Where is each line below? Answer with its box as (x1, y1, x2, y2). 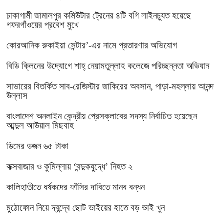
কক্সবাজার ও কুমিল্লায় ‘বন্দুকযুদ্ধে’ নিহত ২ (6, 161, 132, 172)
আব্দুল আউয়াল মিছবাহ (6, 120, 74, 131)
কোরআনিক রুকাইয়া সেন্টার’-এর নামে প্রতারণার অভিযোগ (6, 40, 177, 50)
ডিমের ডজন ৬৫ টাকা (6, 141, 68, 151)
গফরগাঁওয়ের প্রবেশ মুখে (6, 20, 79, 30)
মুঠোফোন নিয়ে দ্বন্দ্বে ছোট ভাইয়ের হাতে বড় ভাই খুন (6, 202, 165, 213)
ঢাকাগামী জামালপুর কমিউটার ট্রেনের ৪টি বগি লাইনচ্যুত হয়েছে (6, 10, 191, 21)
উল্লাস (6, 90, 27, 101)
